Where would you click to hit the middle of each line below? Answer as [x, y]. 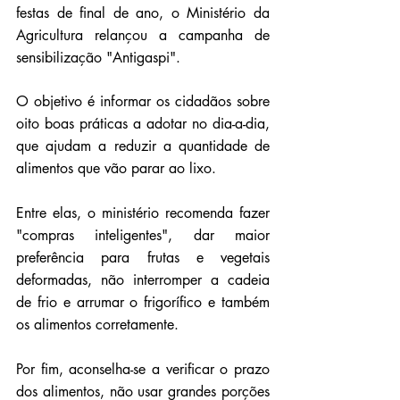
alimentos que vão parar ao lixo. [116, 169]
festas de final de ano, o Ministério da [143, 13]
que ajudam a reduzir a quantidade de [143, 146]
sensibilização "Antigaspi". [98, 58]
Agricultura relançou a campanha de [143, 36]
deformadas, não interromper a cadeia [143, 280]
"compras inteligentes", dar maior [143, 236]
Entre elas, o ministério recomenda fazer [143, 213]
